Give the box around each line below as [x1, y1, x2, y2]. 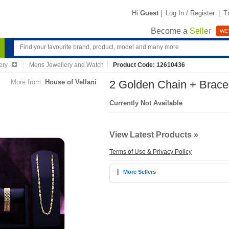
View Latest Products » [109, 130, 198, 139]
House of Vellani [45, 78, 97, 86]
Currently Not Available [109, 99, 182, 107]
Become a [151, 27, 190, 36]
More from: [11, 78, 43, 86]
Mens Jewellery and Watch [29, 61, 104, 68]
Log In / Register [166, 9, 215, 17]
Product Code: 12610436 [113, 61, 186, 68]
